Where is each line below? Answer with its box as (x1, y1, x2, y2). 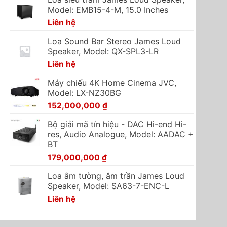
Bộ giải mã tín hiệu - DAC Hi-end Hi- (47, 119, 186, 130)
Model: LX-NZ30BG (47, 88, 121, 98)
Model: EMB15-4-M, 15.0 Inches (47, 5, 168, 15)
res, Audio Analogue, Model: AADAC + (47, 129, 194, 140)
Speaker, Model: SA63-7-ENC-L (47, 181, 169, 192)
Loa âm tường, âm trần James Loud (47, 171, 184, 181)
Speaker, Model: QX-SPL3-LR (47, 46, 159, 57)
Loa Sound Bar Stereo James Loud (47, 36, 181, 47)
